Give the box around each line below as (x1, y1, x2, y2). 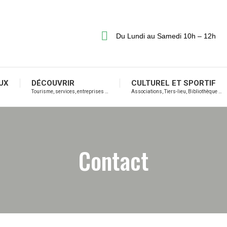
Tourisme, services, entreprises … (31, 89, 108, 94)
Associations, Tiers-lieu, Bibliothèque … (131, 89, 222, 94)
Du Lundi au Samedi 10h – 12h (116, 32, 216, 40)
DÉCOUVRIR (31, 79, 74, 88)
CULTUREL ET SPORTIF (131, 79, 216, 88)
